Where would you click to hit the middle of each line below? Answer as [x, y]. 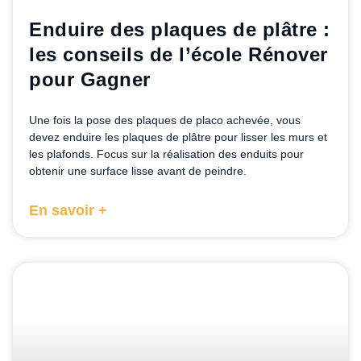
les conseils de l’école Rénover [178, 55]
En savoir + [68, 211]
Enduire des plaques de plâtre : [180, 30]
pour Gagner [90, 80]
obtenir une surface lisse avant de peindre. [138, 171]
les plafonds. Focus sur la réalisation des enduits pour [166, 154]
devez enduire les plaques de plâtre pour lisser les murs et [178, 137]
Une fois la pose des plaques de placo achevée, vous [165, 120]
